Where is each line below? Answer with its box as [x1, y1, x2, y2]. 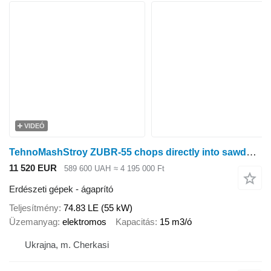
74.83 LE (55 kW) [64, 203, 132, 214]
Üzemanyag [9, 217, 57, 227]
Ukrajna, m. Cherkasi [25, 239, 109, 250]
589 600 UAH [64, 164, 111, 174]
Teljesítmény [9, 203, 59, 214]
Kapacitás [116, 217, 155, 227]
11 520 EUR [9, 163, 57, 174]
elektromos [62, 217, 106, 227]
